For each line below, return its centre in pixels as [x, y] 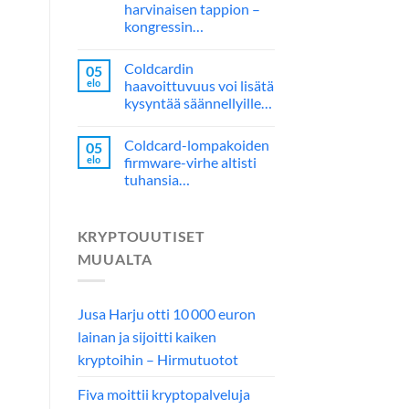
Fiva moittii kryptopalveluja [163, 394]
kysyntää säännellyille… [198, 102]
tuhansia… [157, 179]
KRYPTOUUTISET [141, 236]
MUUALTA [115, 258]
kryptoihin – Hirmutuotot [157, 360]
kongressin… [163, 26]
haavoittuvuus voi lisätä [199, 85]
